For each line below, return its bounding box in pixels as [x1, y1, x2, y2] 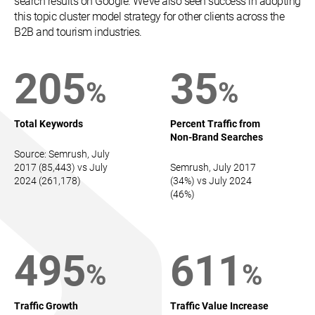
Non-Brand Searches [170, 131, 263, 143]
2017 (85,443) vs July [14, 161, 108, 173]
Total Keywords [14, 117, 83, 129]
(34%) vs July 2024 [170, 174, 252, 186]
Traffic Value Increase [170, 300, 269, 311]
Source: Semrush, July [14, 148, 110, 160]
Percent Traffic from [170, 117, 260, 129]
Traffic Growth [14, 300, 78, 311]
